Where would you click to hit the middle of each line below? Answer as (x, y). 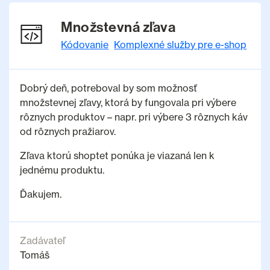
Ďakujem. (40, 194)
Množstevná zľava (118, 27)
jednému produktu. (62, 170)
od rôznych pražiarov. (67, 131)
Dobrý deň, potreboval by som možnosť (108, 88)
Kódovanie (85, 44)
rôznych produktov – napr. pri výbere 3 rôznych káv (133, 117)
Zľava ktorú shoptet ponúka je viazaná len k (117, 155)
